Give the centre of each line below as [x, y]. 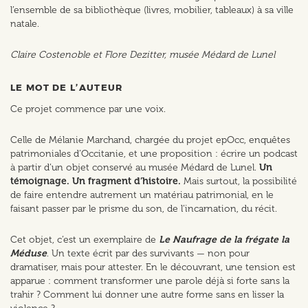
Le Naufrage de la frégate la [224, 240]
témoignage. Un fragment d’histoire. [96, 181]
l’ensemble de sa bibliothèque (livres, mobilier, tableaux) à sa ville [152, 10]
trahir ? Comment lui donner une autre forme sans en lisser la [147, 295]
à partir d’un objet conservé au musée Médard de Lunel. [135, 168]
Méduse [29, 254]
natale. [25, 24]
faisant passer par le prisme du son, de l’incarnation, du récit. [144, 209]
